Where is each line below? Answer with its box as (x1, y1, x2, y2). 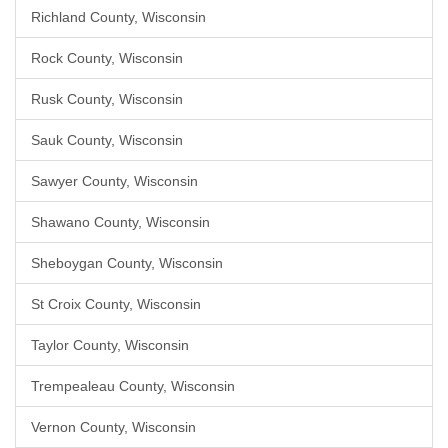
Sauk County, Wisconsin (31, 132, 183, 148)
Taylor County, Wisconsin (31, 337, 189, 353)
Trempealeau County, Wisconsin (31, 378, 235, 394)
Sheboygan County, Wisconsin (31, 255, 223, 271)
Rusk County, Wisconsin (31, 91, 183, 107)
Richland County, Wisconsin (31, 9, 206, 25)
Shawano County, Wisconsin (31, 214, 210, 230)
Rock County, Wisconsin (31, 50, 183, 66)
